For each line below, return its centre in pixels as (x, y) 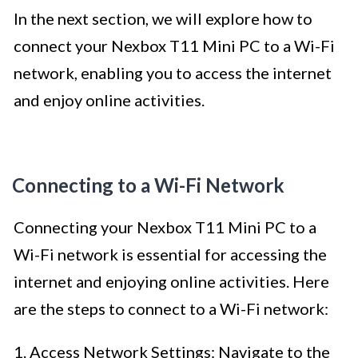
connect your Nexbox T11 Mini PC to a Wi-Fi (174, 46)
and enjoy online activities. (109, 100)
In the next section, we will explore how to (163, 19)
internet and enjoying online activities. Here (171, 282)
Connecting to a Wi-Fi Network (148, 185)
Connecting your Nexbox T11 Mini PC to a (165, 227)
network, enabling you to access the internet (173, 73)
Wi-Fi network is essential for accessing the (170, 255)
